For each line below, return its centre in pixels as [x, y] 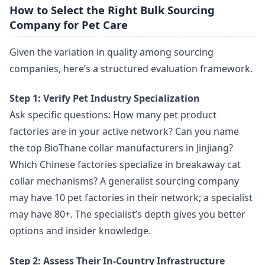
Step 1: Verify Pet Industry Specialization [105, 98]
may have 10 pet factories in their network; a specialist [131, 198]
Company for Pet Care [69, 25]
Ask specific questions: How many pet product [113, 115]
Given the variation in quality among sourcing [112, 52]
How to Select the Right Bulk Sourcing [112, 10]
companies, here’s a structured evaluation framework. [131, 68]
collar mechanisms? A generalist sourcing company [124, 181]
